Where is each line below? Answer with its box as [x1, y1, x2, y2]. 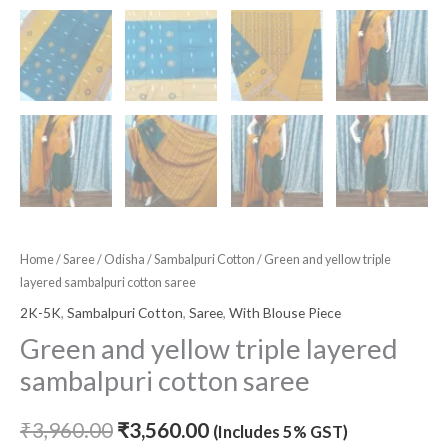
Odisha [104, 251, 145, 267]
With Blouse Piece [229, 304, 341, 322]
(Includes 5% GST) [213, 421, 348, 441]
